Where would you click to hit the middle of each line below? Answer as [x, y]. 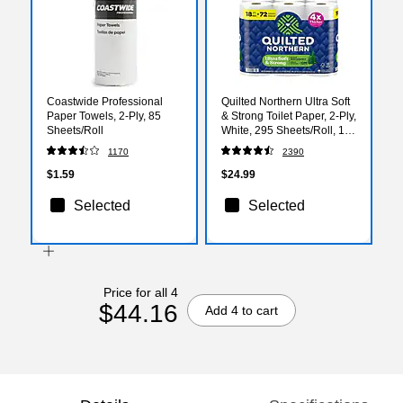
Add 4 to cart [241, 310]
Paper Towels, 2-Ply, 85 [104, 116]
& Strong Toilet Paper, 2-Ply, [289, 116]
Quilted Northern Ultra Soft [286, 101]
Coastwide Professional [105, 101]
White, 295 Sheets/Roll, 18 [286, 130]
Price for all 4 [140, 292]
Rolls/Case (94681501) [278, 144]
